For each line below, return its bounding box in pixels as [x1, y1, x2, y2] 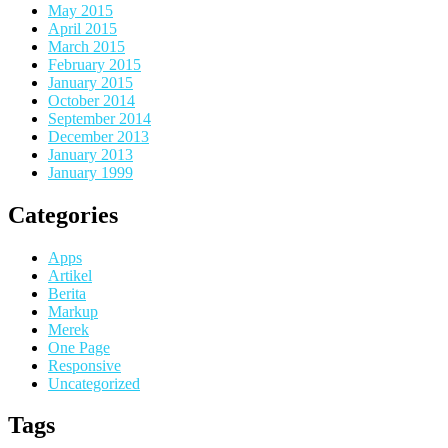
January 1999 [48, 163, 133, 181]
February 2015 [48, 55, 141, 73]
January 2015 [48, 73, 133, 91]
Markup [48, 302, 98, 320]
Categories [8, 201, 118, 228]
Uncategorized [48, 374, 140, 392]
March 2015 [48, 37, 125, 55]
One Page [48, 338, 110, 356]
